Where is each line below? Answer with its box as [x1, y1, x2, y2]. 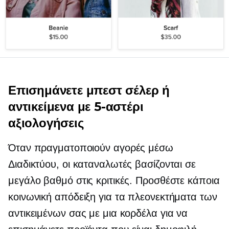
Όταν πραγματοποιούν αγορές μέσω [8, 142, 173, 153]
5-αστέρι [94, 99, 144, 114]
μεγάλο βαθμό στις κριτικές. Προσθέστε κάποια [8, 174, 220, 186]
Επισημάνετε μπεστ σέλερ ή [8, 82, 170, 98]
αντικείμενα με [8, 99, 95, 114]
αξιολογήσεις [8, 115, 84, 130]
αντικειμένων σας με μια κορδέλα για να [8, 207, 188, 219]
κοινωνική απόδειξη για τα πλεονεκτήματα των [8, 191, 217, 202]
